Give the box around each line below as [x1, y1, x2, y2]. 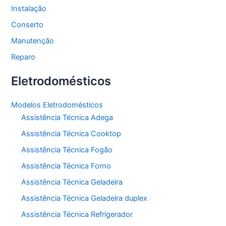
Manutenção [11, 36, 54, 45]
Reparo [11, 52, 36, 62]
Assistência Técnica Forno [21, 161, 111, 171]
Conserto [11, 20, 44, 29]
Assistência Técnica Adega [21, 112, 114, 122]
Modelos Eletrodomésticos [11, 100, 103, 110]
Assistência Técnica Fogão [21, 145, 113, 154]
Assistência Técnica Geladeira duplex [21, 193, 148, 203]
